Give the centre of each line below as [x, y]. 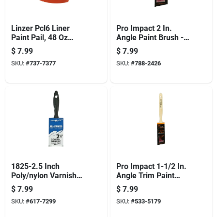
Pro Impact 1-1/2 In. [151, 166]
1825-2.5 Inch [35, 166]
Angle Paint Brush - [150, 37]
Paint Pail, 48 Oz [39, 37]
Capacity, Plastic [39, 46]
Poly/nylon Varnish [44, 175]
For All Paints [139, 56]
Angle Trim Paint [145, 175]
